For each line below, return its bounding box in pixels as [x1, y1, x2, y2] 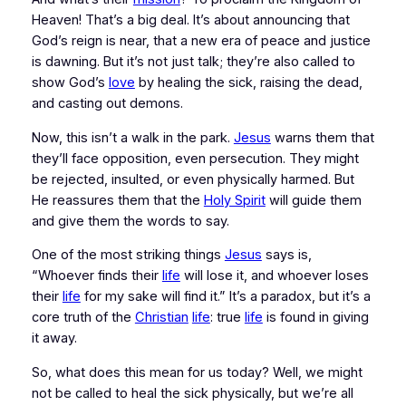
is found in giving [262, 309, 369, 326]
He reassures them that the [31, 191, 204, 208]
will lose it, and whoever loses [179, 267, 369, 285]
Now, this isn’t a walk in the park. [31, 129, 234, 146]
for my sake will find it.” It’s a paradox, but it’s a [80, 288, 371, 305]
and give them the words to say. [31, 212, 229, 229]
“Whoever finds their [31, 267, 162, 285]
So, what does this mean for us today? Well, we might [31, 363, 362, 381]
